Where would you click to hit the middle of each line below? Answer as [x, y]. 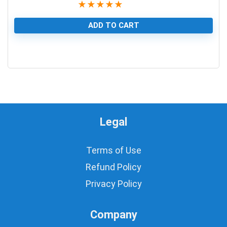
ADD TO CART [113, 25]
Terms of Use [113, 150]
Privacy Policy [113, 183]
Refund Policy [113, 167]
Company [113, 214]
